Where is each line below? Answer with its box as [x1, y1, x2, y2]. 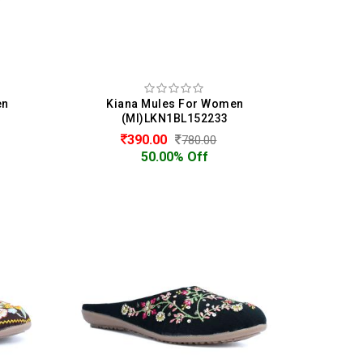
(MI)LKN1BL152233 [121, 111, 228, 125]
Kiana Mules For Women [106, 96, 244, 110]
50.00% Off [141, 148, 209, 164]
